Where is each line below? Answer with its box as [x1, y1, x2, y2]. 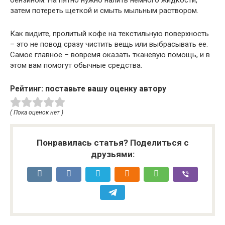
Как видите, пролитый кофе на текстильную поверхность [10, 29, 209, 39]
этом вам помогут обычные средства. [10, 61, 142, 70]
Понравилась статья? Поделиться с [36, 138, 189, 148]
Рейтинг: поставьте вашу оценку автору [10, 84, 166, 94]
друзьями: [90, 149, 135, 160]
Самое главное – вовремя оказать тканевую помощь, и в [10, 50, 210, 60]
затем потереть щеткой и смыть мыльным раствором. [10, 6, 198, 16]
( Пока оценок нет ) [10, 109, 63, 117]
